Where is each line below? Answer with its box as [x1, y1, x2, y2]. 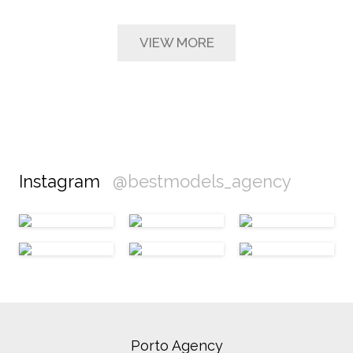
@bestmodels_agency [113, 171, 292, 192]
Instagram [19, 171, 105, 192]
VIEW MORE [139, 35, 214, 51]
